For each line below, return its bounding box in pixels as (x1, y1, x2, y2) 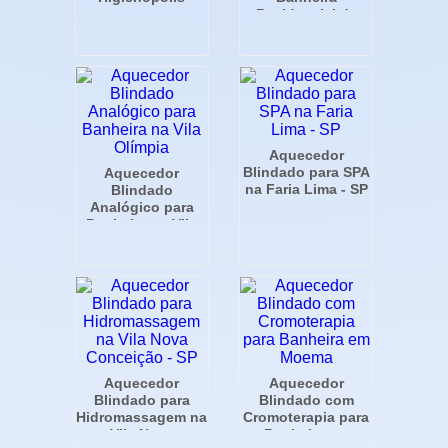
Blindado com (258, 391, 354, 408)
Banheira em (263, 425, 349, 442)
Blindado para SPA (242, 163, 370, 180)
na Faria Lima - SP (244, 180, 368, 197)
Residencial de (255, 5, 357, 22)
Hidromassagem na (76, 408, 208, 425)
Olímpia (115, 232, 168, 249)
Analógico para (89, 198, 194, 215)
